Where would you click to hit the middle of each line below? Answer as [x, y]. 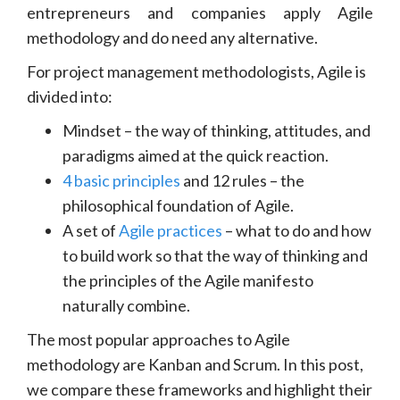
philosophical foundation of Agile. [178, 205]
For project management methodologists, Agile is [196, 71]
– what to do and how [297, 230]
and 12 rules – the [242, 180]
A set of [91, 230]
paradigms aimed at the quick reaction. [196, 155]
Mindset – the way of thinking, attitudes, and [217, 130]
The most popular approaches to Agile [158, 339]
